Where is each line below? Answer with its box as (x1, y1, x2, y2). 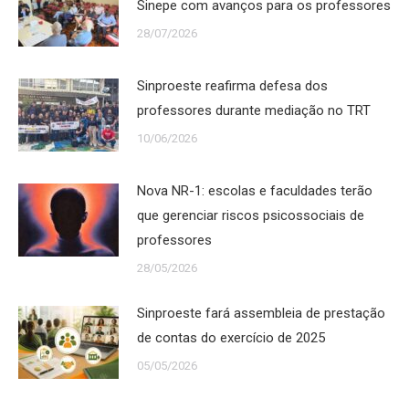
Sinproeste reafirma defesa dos (137, 78, 328, 94)
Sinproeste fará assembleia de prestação (137, 305, 385, 321)
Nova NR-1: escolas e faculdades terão (137, 183, 372, 199)
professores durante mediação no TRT (137, 102, 371, 119)
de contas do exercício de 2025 (137, 330, 325, 346)
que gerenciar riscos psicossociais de (137, 207, 364, 224)
